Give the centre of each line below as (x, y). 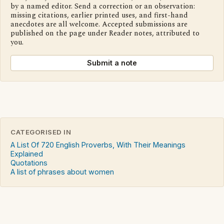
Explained (27, 153)
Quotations (29, 162)
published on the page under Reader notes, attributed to (105, 33)
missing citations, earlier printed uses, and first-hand (99, 15)
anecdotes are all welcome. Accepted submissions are (99, 24)
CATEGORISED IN (41, 132)
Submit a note (112, 62)
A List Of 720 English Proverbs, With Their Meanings (98, 144)
